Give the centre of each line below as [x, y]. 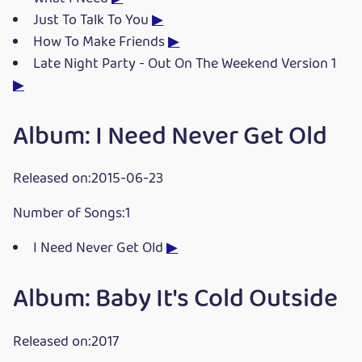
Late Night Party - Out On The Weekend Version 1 [185, 64]
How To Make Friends [101, 42]
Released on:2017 [66, 343]
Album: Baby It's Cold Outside [175, 300]
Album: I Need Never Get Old [170, 137]
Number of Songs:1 [72, 214]
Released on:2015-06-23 [88, 179]
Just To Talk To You [93, 20]
